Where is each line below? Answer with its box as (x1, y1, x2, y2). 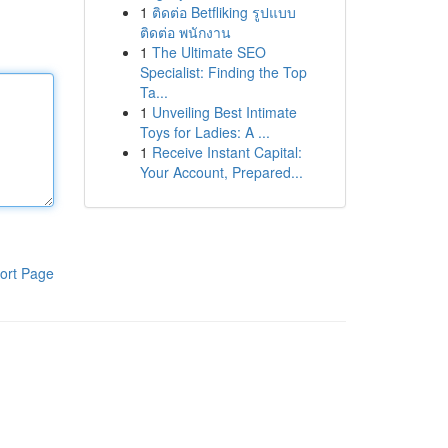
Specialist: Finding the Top (139, 62, 307, 82)
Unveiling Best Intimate (151, 102, 297, 122)
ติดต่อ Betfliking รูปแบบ (151, 2, 296, 22)
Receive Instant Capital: (151, 142, 302, 162)
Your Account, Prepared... (139, 162, 303, 182)
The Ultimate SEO (151, 42, 266, 62)
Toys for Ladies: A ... (139, 122, 270, 142)
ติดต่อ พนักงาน (139, 22, 231, 42)
